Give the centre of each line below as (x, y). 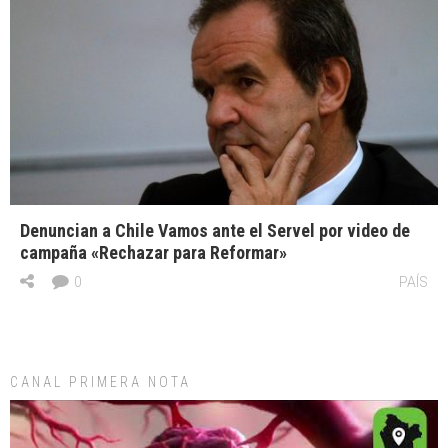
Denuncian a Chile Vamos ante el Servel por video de (215, 230)
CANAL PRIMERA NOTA (100, 381)
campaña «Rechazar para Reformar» (153, 252)
